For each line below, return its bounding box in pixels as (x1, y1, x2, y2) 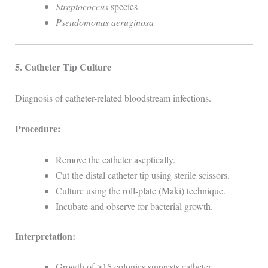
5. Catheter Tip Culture (14, 60, 111, 74)
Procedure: (14, 121, 60, 136)
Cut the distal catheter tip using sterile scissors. (55, 168, 230, 181)
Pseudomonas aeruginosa (55, 16, 154, 29)
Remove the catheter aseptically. (55, 153, 175, 166)
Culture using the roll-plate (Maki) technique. (55, 184, 226, 197)
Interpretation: (14, 229, 75, 243)
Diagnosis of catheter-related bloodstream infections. (14, 91, 211, 104)
